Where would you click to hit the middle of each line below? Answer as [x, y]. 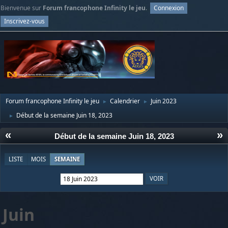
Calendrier [125, 101]
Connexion [169, 8]
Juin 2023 [164, 101]
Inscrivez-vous [24, 21]
